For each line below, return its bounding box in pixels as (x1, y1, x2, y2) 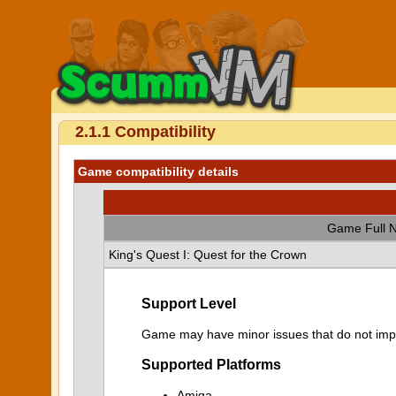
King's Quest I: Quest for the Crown (109, 247, 307, 262)
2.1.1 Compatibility (75, 123, 216, 141)
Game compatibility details (78, 164, 239, 179)
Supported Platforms (141, 356, 281, 373)
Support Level (141, 295, 236, 312)
